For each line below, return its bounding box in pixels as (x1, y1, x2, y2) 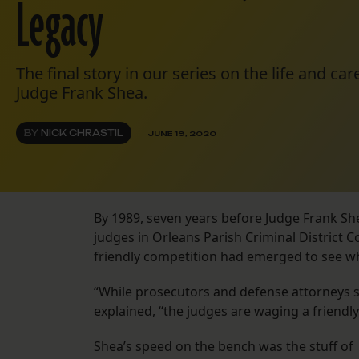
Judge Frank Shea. (16, 82, 147, 104)
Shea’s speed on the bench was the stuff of (94, 337, 353, 356)
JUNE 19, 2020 (147, 128, 216, 138)
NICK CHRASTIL (41, 127, 123, 139)
